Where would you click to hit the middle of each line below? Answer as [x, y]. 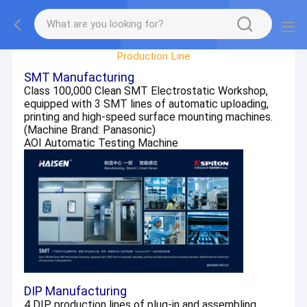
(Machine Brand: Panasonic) [90, 130]
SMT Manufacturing [79, 77]
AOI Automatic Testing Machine [101, 143]
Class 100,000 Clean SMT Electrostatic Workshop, [146, 91]
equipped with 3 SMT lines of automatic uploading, [147, 104]
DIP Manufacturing [76, 291]
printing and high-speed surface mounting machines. [149, 117]
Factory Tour [153, 31]
